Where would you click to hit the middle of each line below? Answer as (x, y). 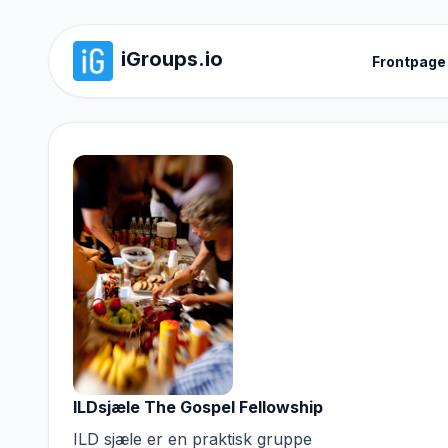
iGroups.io (172, 59)
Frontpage (408, 61)
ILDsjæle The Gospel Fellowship (198, 407)
